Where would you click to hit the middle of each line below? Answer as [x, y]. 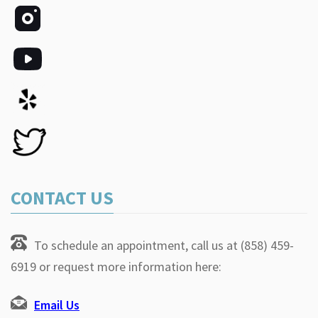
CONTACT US [62, 198]
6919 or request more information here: [116, 267]
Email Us [57, 305]
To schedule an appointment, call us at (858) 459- [164, 246]
